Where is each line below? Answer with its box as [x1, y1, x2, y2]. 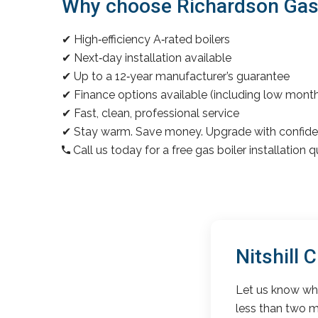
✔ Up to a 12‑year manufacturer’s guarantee [62, 69, 290, 83]
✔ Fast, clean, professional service [62, 106, 239, 120]
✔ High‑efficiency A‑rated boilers [62, 32, 230, 46]
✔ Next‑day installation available [62, 50, 231, 65]
